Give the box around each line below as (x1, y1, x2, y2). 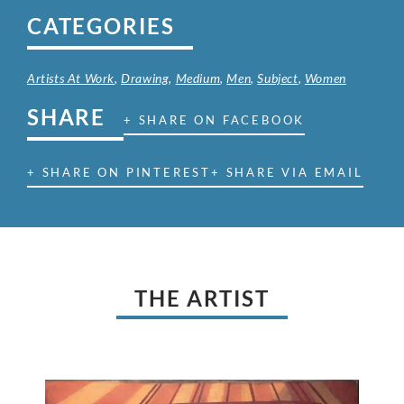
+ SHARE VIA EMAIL (211, 165, 363, 180)
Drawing (121, 70, 170, 87)
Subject (257, 70, 298, 87)
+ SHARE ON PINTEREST (27, 165, 211, 180)
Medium (175, 70, 221, 87)
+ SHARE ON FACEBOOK (124, 113, 306, 128)
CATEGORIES (27, 13, 175, 40)
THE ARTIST (134, 285, 270, 312)
